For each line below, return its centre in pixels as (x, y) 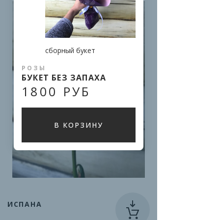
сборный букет (70, 51)
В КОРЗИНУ (79, 125)
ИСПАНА (25, 204)
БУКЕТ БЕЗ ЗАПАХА (64, 78)
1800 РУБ (56, 92)
